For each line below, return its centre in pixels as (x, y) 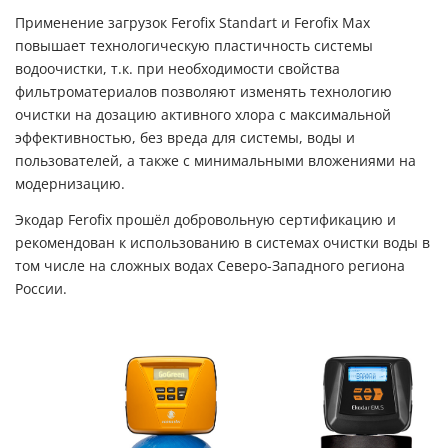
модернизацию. (70, 183)
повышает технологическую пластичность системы (194, 45)
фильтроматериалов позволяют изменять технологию (203, 91)
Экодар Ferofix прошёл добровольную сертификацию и (205, 219)
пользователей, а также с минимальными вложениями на (215, 160)
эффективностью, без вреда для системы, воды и (185, 137)
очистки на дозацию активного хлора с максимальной (203, 114)
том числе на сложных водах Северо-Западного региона (210, 265)
